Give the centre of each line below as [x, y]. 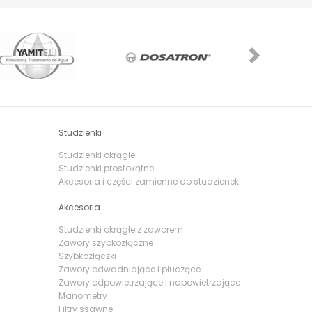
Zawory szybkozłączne [106, 242]
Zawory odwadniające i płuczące [129, 269]
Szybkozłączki [87, 256]
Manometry [83, 295]
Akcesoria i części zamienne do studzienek [148, 181]
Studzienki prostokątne [106, 168]
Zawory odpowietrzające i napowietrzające [149, 282]
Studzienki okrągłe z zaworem [120, 229]
